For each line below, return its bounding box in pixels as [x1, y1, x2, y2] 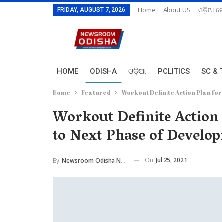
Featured [81, 88, 111, 96]
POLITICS [158, 67, 190, 76]
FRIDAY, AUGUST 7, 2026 [57, 6, 125, 13]
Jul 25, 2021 [156, 156, 187, 164]
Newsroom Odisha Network [62, 156, 121, 165]
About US [163, 5, 191, 14]
